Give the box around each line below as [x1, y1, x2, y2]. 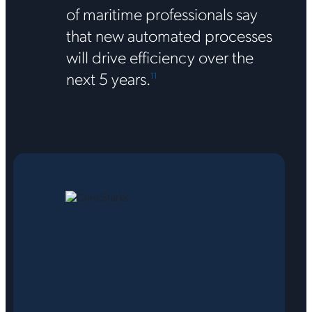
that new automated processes [65, 23, 272, 46]
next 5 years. [65, 66, 150, 89]
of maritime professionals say [65, 1, 258, 24]
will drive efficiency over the [65, 45, 253, 68]
